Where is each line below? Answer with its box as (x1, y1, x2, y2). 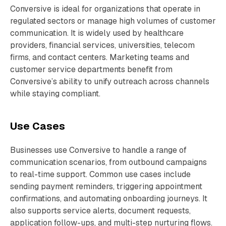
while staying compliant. (10, 88, 100, 99)
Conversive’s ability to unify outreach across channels (10, 76, 209, 87)
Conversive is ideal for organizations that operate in (10, 4, 200, 14)
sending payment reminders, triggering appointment (10, 181, 202, 192)
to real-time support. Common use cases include (10, 169, 191, 180)
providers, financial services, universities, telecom (10, 40, 195, 50)
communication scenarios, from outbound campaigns (10, 157, 207, 167)
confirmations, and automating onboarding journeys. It (10, 193, 207, 204)
